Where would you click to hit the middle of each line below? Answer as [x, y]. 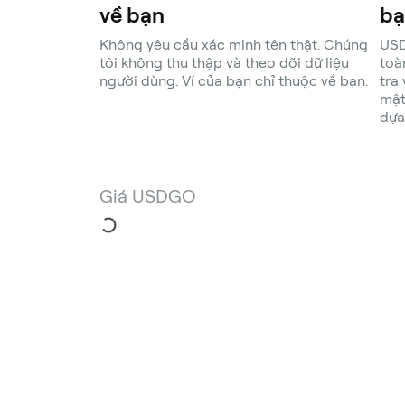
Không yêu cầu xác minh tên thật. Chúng [234, 45]
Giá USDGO [148, 196]
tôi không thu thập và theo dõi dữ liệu [224, 63]
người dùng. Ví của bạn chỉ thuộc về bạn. [234, 81]
